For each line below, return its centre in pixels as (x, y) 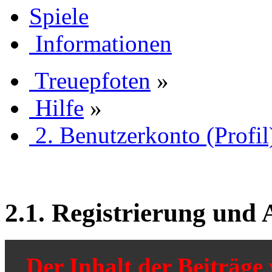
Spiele (59, 16)
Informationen (104, 43)
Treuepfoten (93, 80)
